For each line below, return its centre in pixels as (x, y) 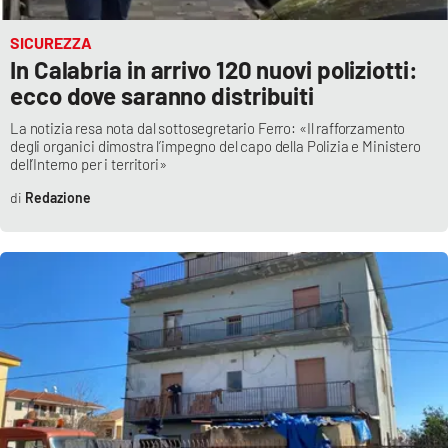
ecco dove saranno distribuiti (162, 95)
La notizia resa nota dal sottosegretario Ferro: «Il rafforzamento (208, 127)
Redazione (57, 197)
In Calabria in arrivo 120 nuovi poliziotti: (214, 69)
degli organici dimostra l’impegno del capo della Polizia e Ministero (215, 145)
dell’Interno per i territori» (88, 163)
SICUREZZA (51, 42)
